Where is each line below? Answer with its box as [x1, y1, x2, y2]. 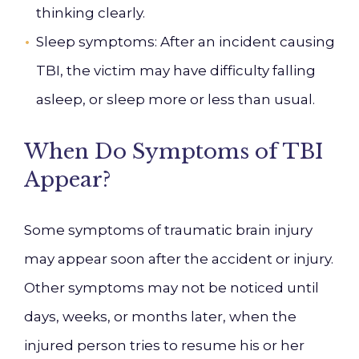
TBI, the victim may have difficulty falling [36, 63, 316, 79]
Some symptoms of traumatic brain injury [24, 222, 313, 238]
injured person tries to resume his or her [24, 337, 305, 353]
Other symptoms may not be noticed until [24, 280, 319, 296]
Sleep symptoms [36, 34, 155, 50]
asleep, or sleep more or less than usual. [36, 91, 315, 107]
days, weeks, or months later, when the [24, 309, 296, 325]
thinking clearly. [36, 5, 145, 21]
